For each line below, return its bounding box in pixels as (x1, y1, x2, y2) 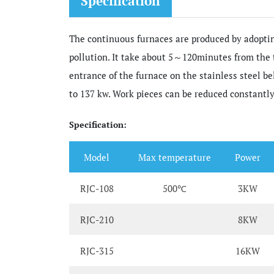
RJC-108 (80, 182, 114, 194)
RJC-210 (80, 213, 114, 226)
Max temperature (138, 150, 211, 163)
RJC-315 (80, 244, 114, 257)
